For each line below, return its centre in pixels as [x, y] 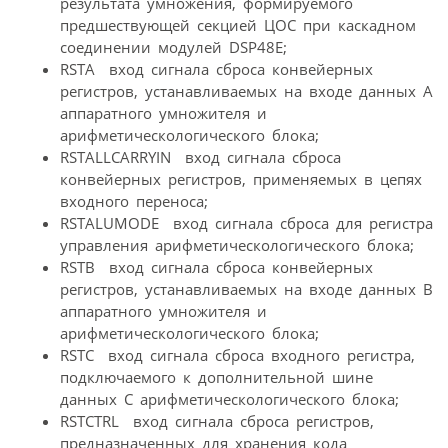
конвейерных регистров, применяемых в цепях [241, 179]
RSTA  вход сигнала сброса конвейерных [216, 69]
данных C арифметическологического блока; [229, 399]
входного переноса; [134, 201]
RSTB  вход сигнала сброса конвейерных [216, 267]
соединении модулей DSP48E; [173, 47]
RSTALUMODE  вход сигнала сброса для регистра [246, 223]
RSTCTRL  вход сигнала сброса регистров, [217, 421]
